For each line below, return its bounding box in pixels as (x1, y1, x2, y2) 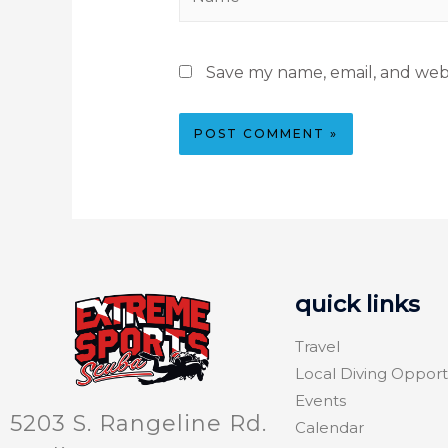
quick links (295, 289, 420, 318)
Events (295, 390, 346, 410)
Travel (295, 336, 340, 356)
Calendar (295, 417, 364, 437)
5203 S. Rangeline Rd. (10, 409, 267, 437)
